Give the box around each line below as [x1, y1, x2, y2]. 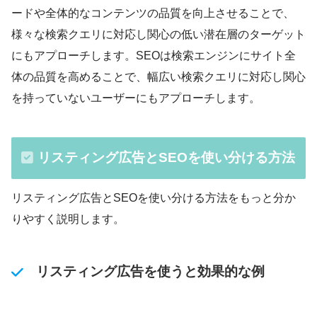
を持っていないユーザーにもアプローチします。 [11, 91, 260, 104]
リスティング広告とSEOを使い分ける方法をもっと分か [11, 192, 296, 204]
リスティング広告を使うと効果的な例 [35, 264, 265, 279]
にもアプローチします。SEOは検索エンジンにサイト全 [11, 49, 296, 62]
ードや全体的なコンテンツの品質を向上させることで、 [11, 6, 294, 19]
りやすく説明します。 [11, 213, 125, 226]
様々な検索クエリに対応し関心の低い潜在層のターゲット [11, 28, 306, 40]
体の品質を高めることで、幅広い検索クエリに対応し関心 [11, 70, 306, 83]
